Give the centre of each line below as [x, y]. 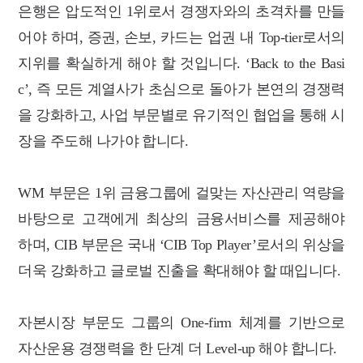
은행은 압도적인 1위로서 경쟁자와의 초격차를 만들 [181, 11]
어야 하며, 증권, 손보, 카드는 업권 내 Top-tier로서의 [181, 37]
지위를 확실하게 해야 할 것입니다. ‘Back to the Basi [181, 63]
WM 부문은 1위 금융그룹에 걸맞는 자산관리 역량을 [181, 192]
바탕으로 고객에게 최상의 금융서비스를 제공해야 [181, 218]
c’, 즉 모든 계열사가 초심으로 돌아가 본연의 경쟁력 [181, 89]
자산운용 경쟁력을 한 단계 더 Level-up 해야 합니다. [177, 348]
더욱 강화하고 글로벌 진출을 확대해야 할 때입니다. [179, 270]
